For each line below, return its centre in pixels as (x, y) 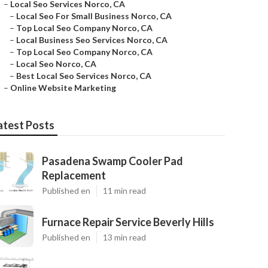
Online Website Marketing (63, 88)
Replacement (74, 175)
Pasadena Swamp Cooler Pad (112, 161)
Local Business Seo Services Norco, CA (92, 40)
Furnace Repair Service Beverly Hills (128, 222)
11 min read (124, 191)
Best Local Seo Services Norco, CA (84, 76)
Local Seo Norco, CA (56, 64)
